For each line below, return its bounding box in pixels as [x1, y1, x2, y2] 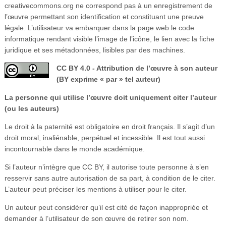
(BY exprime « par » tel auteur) [56, 75, 160, 83]
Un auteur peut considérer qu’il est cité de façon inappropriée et [4, 203, 208, 211]
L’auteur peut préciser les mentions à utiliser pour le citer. [4, 185, 187, 193]
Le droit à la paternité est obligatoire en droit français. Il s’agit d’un [4, 122, 215, 131]
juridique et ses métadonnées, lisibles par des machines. [4, 45, 185, 54]
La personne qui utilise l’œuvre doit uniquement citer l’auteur [4, 93, 216, 101]
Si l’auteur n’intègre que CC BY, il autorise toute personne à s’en [4, 162, 209, 171]
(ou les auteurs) [4, 104, 59, 112]
